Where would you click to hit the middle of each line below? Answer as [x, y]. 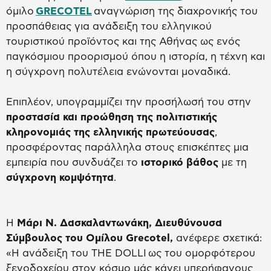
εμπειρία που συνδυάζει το [73, 163]
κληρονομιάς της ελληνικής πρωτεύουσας [110, 132]
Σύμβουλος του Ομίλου [66, 238]
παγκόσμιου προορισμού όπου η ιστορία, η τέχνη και [135, 57]
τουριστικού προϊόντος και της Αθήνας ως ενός [123, 42]
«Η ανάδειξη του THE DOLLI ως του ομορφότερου [131, 253]
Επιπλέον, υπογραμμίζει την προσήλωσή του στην [129, 102]
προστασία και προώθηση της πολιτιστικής [112, 117]
